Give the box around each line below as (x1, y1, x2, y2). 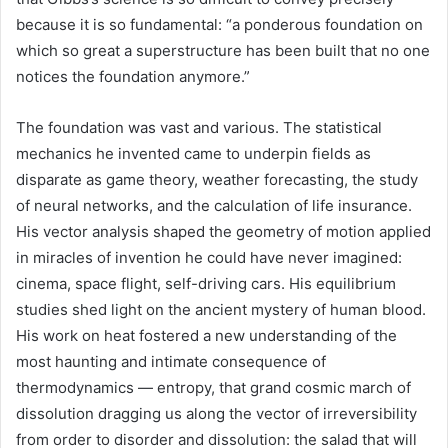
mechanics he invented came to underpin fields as (16, 144, 371, 163)
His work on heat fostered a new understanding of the (16, 326, 397, 345)
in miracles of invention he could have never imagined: (16, 248, 402, 267)
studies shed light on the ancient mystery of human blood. (16, 300, 426, 319)
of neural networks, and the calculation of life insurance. (16, 196, 412, 215)
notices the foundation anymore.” (16, 67, 250, 86)
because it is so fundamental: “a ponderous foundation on (16, 15, 423, 34)
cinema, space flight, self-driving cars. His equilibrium (16, 274, 396, 293)
